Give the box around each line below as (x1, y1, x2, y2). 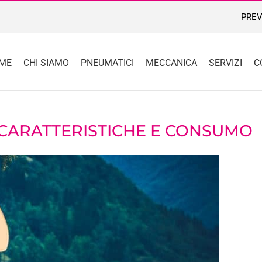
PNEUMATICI (81, 57, 134, 68)
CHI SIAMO (23, 57, 69, 68)
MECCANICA (146, 57, 197, 68)
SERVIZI (209, 57, 242, 68)
